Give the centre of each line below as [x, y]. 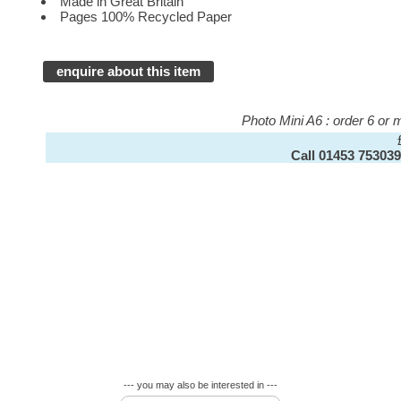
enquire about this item [129, 72]
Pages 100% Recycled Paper [146, 16]
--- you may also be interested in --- [200, 385]
